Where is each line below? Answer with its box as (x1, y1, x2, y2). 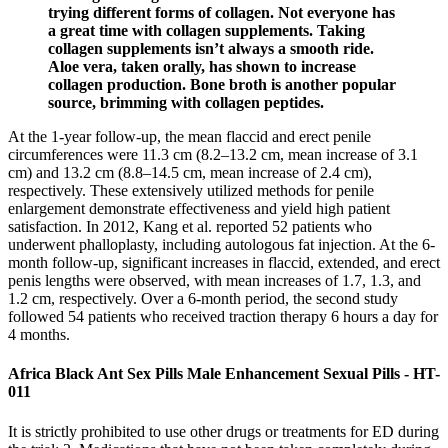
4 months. (8, 326, 70, 343)
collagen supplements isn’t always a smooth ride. (48, 40, 374, 57)
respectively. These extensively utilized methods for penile (8, 182, 374, 199)
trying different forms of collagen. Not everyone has (48, 4, 395, 21)
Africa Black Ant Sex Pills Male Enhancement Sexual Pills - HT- (8, 365, 440, 383)
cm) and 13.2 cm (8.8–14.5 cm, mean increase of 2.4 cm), (8, 164, 372, 181)
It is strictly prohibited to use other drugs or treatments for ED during (8, 422, 439, 440)
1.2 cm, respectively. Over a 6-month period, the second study (8, 290, 398, 307)
